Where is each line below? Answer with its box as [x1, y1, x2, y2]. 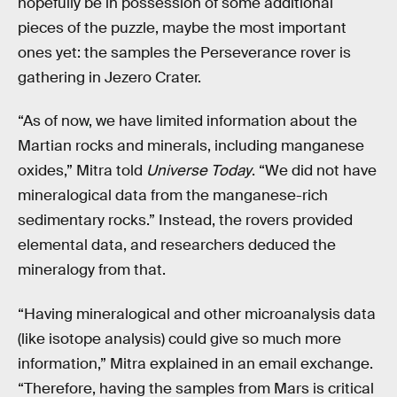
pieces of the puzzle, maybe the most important [18, 18, 346, 37]
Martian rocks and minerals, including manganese [18, 136, 364, 156]
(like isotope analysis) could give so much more [18, 330, 341, 349]
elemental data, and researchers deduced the [18, 236, 336, 255]
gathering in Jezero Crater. [18, 67, 201, 87]
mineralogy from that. [18, 261, 166, 280]
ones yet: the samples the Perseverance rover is [18, 43, 351, 62]
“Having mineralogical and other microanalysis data [18, 305, 376, 324]
